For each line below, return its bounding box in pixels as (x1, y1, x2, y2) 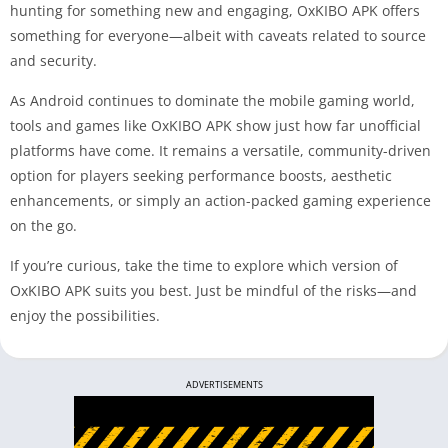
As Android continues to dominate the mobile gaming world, (10, 90, 415, 110)
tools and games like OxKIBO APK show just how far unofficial (10, 115, 421, 135)
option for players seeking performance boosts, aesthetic (10, 165, 392, 185)
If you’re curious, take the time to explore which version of (10, 255, 398, 275)
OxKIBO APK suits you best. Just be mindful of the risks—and (10, 280, 417, 300)
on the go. (10, 215, 77, 235)
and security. (10, 50, 97, 70)
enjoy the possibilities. (10, 305, 160, 325)
